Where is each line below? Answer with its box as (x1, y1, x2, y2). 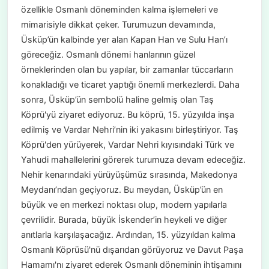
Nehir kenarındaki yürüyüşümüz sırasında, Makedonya (20, 169, 238, 180)
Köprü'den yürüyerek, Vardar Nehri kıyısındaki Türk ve (20, 139, 234, 150)
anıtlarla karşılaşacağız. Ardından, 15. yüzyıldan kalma (20, 229, 235, 240)
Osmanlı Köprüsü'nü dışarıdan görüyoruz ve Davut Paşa (20, 244, 243, 255)
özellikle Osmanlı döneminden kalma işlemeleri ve (20, 4, 218, 15)
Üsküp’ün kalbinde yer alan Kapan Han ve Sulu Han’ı (20, 34, 228, 45)
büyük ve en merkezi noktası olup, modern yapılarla (20, 199, 227, 210)
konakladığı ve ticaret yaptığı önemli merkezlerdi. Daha (20, 79, 240, 90)
